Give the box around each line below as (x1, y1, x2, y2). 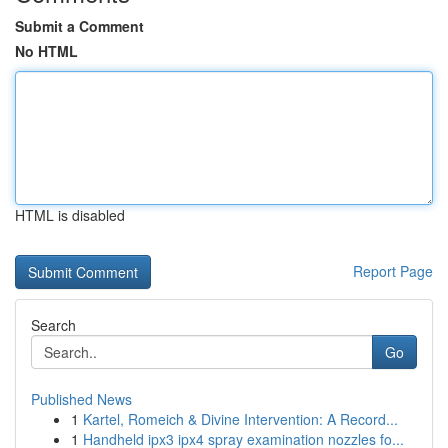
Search (31, 315, 76, 335)
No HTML (15, 41, 78, 61)
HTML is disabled (15, 205, 125, 225)
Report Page (353, 261, 433, 281)
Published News (31, 389, 132, 409)
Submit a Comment (15, 16, 144, 36)
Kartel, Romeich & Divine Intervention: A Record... (83, 409, 398, 429)
